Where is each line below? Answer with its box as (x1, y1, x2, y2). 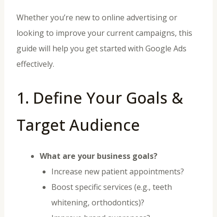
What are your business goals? (39, 150, 157, 161)
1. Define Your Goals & (16, 87, 183, 108)
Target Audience (16, 114, 140, 135)
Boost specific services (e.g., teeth (51, 181, 172, 192)
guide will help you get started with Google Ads (16, 43, 186, 54)
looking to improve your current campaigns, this (16, 28, 192, 39)
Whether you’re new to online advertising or (16, 12, 177, 23)
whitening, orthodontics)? (51, 197, 144, 208)
